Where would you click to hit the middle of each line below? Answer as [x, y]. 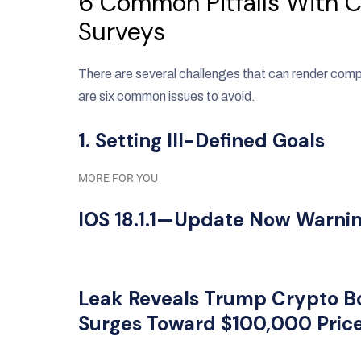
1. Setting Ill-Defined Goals [201, 141]
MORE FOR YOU [118, 178]
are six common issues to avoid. [167, 97]
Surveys [122, 32]
